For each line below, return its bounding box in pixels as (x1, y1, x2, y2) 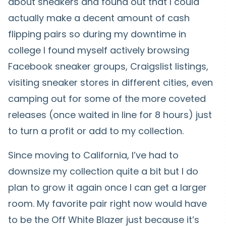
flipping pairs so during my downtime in (8, 28, 186, 40)
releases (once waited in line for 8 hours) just (8, 108, 212, 121)
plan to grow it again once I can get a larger (8, 181, 207, 194)
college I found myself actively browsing (8, 44, 189, 56)
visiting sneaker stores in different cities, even (8, 76, 213, 89)
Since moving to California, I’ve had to (8, 149, 179, 161)
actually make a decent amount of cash (8, 12, 190, 24)
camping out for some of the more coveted (8, 92, 206, 105)
